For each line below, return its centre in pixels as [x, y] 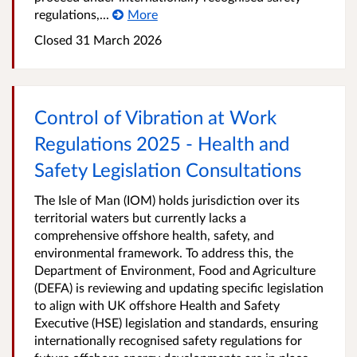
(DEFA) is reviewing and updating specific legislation [179, 287]
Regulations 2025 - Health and [162, 143]
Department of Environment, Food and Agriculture [175, 270]
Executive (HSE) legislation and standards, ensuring [176, 322]
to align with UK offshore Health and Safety [157, 305]
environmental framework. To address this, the [164, 252]
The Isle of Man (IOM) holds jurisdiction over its [167, 200]
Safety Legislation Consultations [168, 169]
